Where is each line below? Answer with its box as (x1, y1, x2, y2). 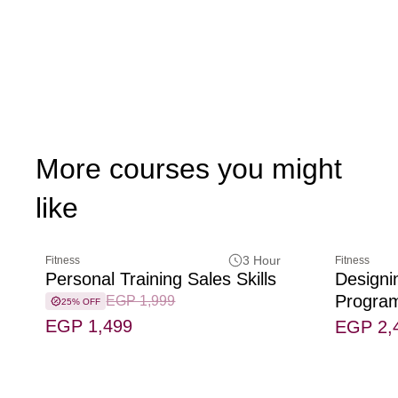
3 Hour (242, 253, 281, 268)
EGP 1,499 (45, 316, 133, 337)
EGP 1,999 (106, 293, 176, 309)
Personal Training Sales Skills (45, 269, 277, 290)
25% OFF (61, 296, 101, 306)
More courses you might (36, 153, 342, 186)
